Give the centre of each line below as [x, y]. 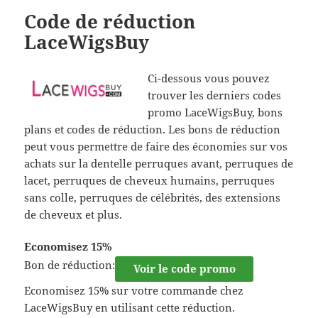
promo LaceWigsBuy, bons [215, 112]
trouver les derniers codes [215, 95]
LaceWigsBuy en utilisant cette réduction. [130, 307]
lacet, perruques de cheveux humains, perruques [150, 180]
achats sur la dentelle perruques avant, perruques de [159, 163]
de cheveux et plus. [73, 214]
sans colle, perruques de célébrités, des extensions [153, 197]
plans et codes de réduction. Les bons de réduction [153, 129]
